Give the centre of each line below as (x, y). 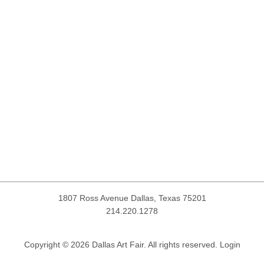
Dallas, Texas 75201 (168, 198)
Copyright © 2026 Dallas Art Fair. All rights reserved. (122, 245)
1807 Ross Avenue (94, 198)
